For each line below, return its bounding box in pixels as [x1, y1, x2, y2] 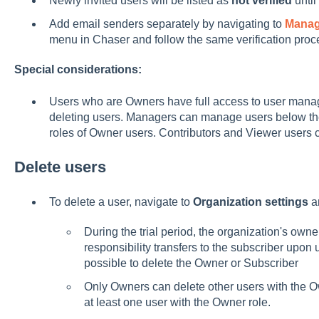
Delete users [14, 157, 106, 176]
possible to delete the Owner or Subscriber [83, 257, 298, 270]
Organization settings [192, 196, 308, 209]
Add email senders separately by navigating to [48, 18, 285, 31]
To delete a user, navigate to [48, 196, 193, 209]
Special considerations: [14, 63, 142, 76]
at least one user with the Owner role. [83, 296, 271, 309]
